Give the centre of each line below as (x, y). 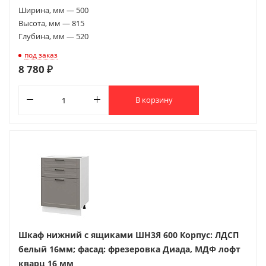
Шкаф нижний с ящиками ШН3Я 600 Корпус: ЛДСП (129, 235)
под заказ (41, 55)
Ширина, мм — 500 (53, 10)
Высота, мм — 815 (51, 23)
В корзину (154, 100)
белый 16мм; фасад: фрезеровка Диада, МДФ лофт (129, 249)
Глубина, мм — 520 (53, 36)
